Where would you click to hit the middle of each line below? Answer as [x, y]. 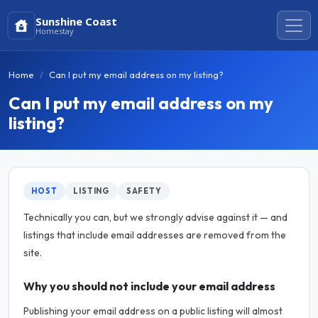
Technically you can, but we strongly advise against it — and [155, 217]
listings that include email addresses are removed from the [155, 235]
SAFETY [144, 191]
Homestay [55, 31]
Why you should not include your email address [149, 286]
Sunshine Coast [77, 21]
